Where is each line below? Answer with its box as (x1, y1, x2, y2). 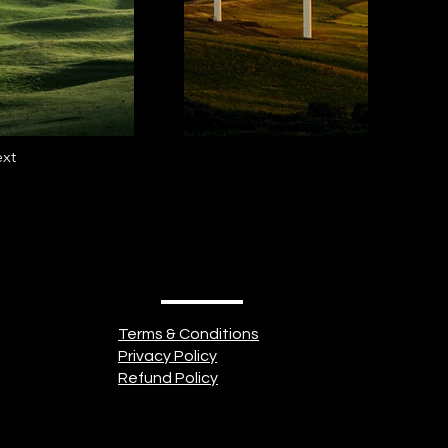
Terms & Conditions (118, 326, 259, 342)
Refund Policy (118, 370, 218, 386)
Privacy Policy (118, 348, 217, 364)
